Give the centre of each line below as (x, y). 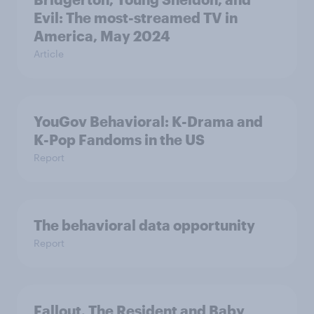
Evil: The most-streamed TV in (136, 18)
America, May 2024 (102, 36)
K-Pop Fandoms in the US (119, 140)
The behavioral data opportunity (144, 225)
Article (49, 54)
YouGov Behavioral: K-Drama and (148, 122)
